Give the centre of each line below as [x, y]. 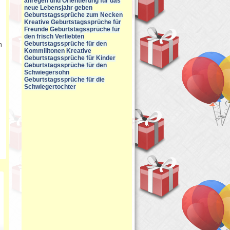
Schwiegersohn [47, 72]
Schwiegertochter [50, 87]
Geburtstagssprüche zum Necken [73, 15]
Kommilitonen [44, 51]
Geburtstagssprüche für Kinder [70, 58]
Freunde [36, 29]
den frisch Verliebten [54, 36]
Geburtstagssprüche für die [64, 80]
